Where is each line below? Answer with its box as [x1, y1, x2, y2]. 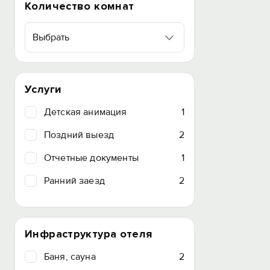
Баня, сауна [44, 251, 96, 263]
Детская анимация [44, 106, 127, 118]
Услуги [25, 83, 62, 96]
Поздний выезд [44, 129, 115, 141]
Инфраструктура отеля [25, 227, 152, 240]
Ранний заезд [44, 175, 105, 187]
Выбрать [33, 31, 69, 43]
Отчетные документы [44, 152, 139, 164]
